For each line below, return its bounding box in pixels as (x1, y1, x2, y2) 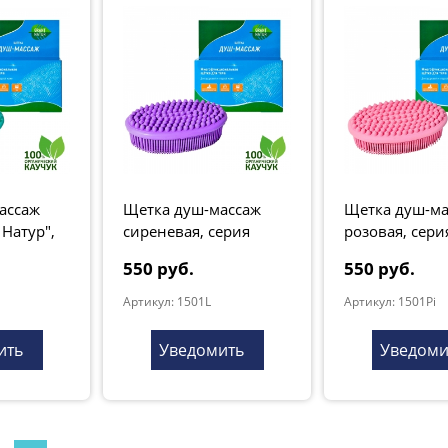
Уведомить (158, 338, 244, 361)
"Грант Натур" (123, 242, 224, 263)
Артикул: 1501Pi (344, 292, 436, 310)
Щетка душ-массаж (123, 198, 261, 219)
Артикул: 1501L (123, 292, 211, 310)
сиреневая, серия (123, 220, 250, 241)
